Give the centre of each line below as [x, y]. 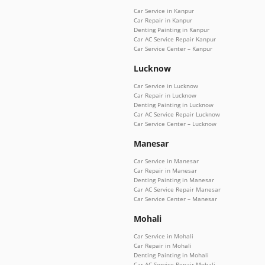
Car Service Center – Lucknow [175, 123]
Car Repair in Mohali [163, 245]
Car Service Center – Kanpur [173, 48]
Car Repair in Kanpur [163, 20]
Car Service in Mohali [164, 236]
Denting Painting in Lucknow [174, 104]
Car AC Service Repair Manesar [177, 189]
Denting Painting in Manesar [174, 180]
